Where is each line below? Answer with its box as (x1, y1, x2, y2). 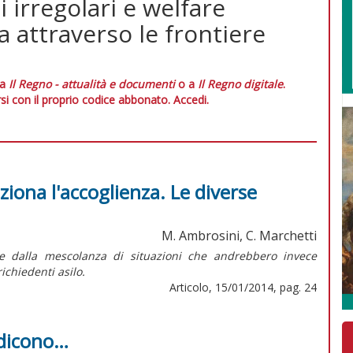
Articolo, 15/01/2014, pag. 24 (169, 279, 317, 295)
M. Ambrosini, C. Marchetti (162, 226, 317, 244)
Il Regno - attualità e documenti (9, 76, 175, 91)
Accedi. (173, 91, 209, 107)
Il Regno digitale (198, 76, 283, 91)
